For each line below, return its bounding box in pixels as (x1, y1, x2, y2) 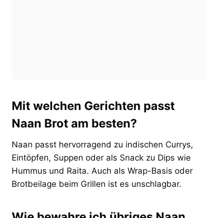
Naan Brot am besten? (12, 116, 137, 130)
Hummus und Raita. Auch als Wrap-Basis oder (12, 165, 193, 176)
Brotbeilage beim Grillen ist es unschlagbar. (12, 179, 182, 189)
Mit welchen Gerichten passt (12, 98, 175, 113)
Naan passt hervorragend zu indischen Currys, (12, 139, 193, 149)
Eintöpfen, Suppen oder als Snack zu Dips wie (12, 152, 191, 163)
